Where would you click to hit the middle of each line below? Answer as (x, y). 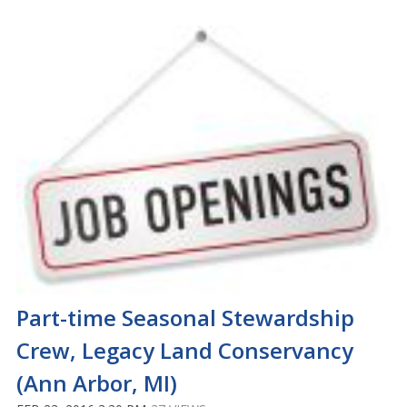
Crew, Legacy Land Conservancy (185, 351)
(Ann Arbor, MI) (97, 383)
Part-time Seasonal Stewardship (185, 318)
